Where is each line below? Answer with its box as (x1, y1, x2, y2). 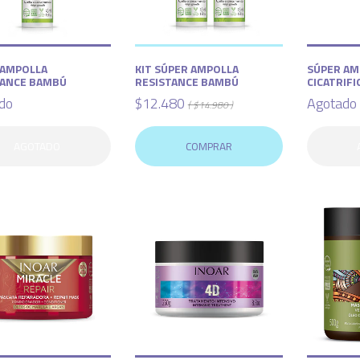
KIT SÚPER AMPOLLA (134, 59, 239, 77)
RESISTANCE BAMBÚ (134, 72, 239, 90)
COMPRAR (185, 137, 232, 154)
